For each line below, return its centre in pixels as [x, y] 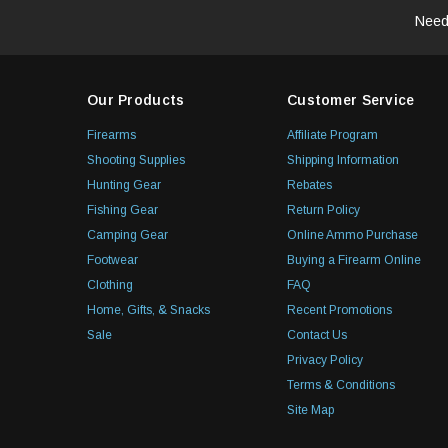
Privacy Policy [325, 359]
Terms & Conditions [341, 384]
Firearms [111, 134]
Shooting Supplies [136, 159]
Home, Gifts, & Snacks [148, 309]
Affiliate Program [332, 134]
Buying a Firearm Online [354, 259]
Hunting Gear [124, 184]
